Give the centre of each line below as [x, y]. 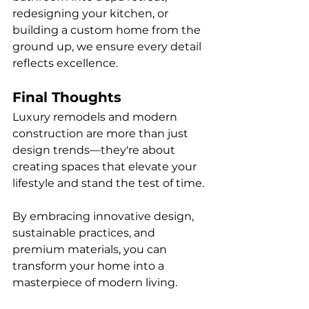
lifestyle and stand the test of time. [110, 183]
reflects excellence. [65, 63]
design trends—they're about [95, 150]
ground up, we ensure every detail [108, 47]
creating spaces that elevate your [106, 167]
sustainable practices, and [85, 233]
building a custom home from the [108, 30]
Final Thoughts [67, 97]
